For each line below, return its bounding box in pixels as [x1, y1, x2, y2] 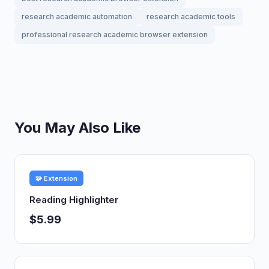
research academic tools [147, 12, 235, 21]
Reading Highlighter [29, 194, 118, 205]
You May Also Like [14, 119, 141, 136]
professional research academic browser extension [22, 30, 208, 39]
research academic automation [22, 12, 132, 21]
